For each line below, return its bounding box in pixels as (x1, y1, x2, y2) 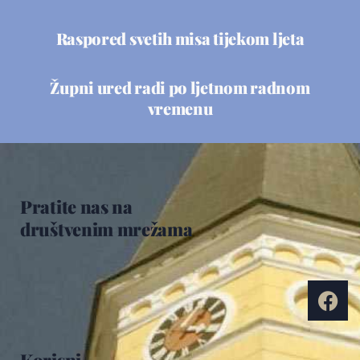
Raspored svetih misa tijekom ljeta (55, 27, 305, 50)
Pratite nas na (20, 194, 133, 219)
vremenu (147, 97, 213, 120)
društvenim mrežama (20, 217, 193, 242)
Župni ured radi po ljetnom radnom (50, 76, 310, 99)
